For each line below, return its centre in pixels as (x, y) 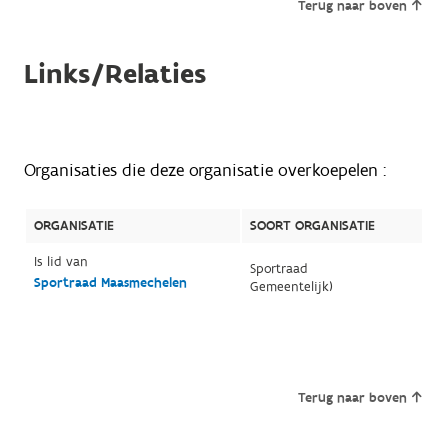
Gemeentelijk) (291, 286)
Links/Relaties (114, 74)
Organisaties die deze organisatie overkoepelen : (204, 170)
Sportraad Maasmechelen (110, 282)
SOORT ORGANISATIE (312, 225)
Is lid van (60, 261)
